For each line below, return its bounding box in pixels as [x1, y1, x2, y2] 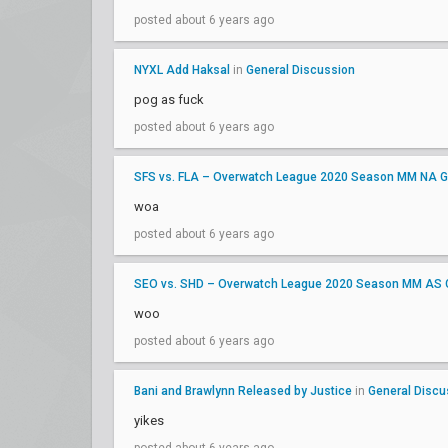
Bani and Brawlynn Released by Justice [134, 384, 352, 398]
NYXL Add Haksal [134, 63, 230, 77]
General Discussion [246, 63, 355, 77]
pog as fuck [134, 92, 204, 107]
